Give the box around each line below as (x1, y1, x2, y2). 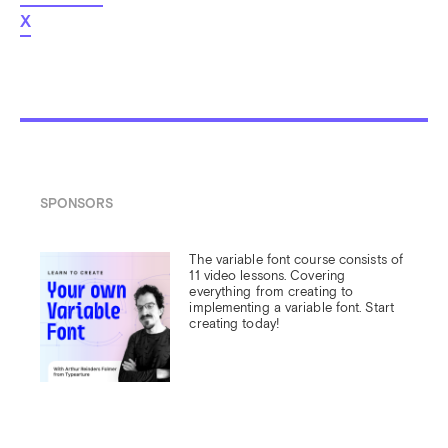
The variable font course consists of (189, 252, 404, 268)
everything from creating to (189, 284, 354, 300)
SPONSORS (39, 195, 113, 211)
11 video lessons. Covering (189, 268, 346, 284)
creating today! (189, 316, 279, 332)
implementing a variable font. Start (189, 300, 394, 316)
